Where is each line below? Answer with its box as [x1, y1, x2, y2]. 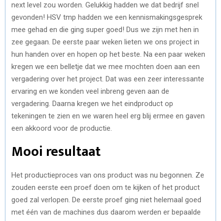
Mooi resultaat [11, 140, 101, 163]
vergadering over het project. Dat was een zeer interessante [11, 74, 204, 83]
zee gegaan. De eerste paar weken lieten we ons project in [11, 37, 199, 46]
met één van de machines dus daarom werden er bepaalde [11, 207, 201, 217]
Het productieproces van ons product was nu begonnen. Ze [11, 170, 204, 180]
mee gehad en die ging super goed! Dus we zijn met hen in [11, 25, 199, 34]
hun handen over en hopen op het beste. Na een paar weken [11, 49, 205, 59]
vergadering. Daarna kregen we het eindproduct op [11, 99, 173, 108]
